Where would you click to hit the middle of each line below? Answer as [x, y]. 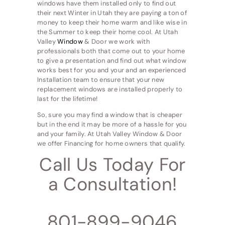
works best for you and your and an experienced [111, 70]
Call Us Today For [113, 165]
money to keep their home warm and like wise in [112, 23]
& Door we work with [116, 42]
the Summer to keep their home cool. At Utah [107, 32]
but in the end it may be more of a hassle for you [112, 125]
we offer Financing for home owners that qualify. [111, 144]
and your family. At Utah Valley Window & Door [110, 134]
